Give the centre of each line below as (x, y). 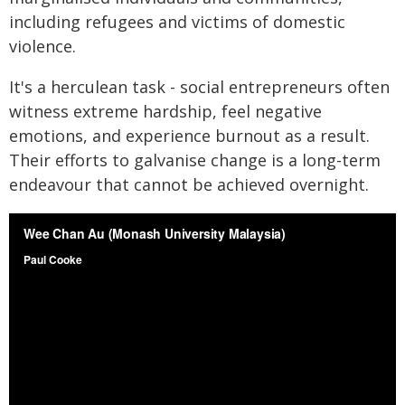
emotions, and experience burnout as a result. (189, 135)
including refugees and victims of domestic (177, 21)
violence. (42, 46)
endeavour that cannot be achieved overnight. (189, 184)
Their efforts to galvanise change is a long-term (195, 160)
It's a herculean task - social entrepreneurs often (199, 86)
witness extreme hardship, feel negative (165, 111)
